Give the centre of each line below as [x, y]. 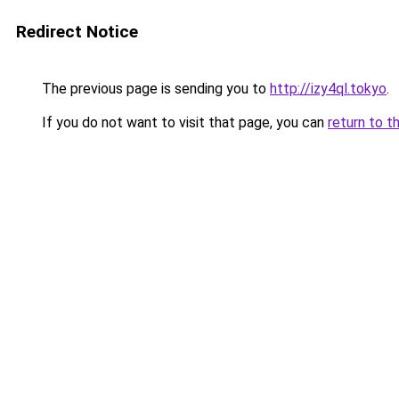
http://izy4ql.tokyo [328, 89]
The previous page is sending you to [154, 89]
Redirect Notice [77, 32]
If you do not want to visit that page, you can [183, 122]
